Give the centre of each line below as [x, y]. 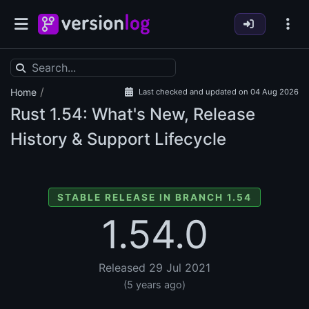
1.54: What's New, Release [150, 114]
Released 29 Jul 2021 [154, 268]
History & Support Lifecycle [118, 139]
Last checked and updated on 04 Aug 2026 [219, 92]
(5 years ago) [154, 285]
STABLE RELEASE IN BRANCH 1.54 [154, 198]
